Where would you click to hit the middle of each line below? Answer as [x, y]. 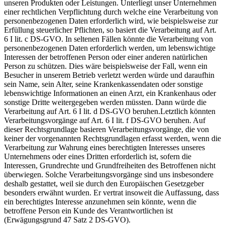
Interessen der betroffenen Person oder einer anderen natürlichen [106, 57]
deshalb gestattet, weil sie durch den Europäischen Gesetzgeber [104, 183]
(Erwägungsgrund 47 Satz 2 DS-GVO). [67, 219]
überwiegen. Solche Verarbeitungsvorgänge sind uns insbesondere [109, 174]
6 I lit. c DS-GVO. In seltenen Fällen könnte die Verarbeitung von [108, 39]
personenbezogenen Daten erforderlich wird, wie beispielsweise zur [111, 21]
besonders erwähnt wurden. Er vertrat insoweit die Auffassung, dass [111, 192]
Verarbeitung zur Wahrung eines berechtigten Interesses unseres [104, 147]
